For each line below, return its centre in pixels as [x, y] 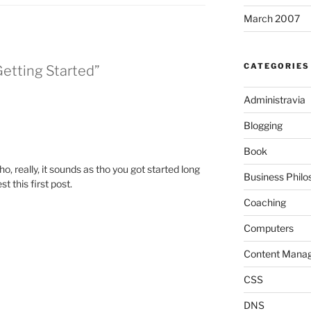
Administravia [274, 100]
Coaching [264, 203]
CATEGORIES [276, 66]
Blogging [263, 126]
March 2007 [271, 19]
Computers [268, 228]
